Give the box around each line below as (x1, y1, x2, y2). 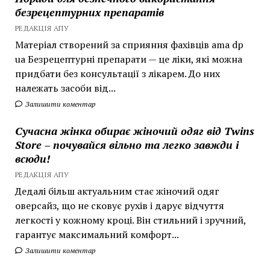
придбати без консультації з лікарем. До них (14, 66, 220, 80)
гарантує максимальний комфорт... (14, 227, 179, 241)
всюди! (14, 151, 50, 166)
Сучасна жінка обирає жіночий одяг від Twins (14, 123, 254, 138)
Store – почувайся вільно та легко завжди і (14, 137, 239, 152)
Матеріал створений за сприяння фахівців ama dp (14, 37, 243, 51)
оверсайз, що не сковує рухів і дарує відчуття (14, 198, 224, 212)
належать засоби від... (14, 81, 116, 95)
